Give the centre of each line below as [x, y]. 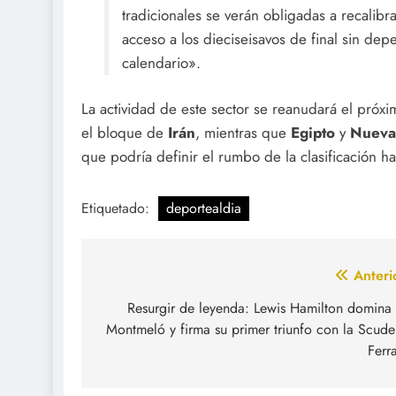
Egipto [313, 133]
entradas [141, 343]
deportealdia [204, 208]
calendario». [161, 62]
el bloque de [125, 133]
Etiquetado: [118, 208]
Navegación [157, 279]
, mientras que [243, 133]
